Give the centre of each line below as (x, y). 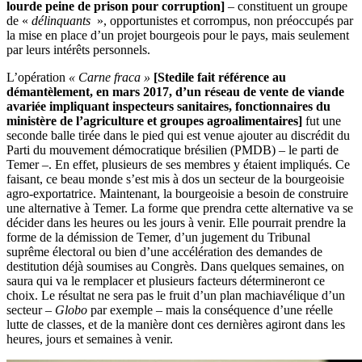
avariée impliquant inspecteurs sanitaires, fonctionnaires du (168, 107)
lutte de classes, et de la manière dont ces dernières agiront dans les (176, 325)
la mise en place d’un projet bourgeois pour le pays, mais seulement (178, 36)
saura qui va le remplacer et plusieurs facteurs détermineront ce (166, 281)
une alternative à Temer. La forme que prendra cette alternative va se (180, 208)
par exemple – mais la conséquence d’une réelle (210, 310)
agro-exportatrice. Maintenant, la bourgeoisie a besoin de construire (177, 194)
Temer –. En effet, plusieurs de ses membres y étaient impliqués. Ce (178, 165)
